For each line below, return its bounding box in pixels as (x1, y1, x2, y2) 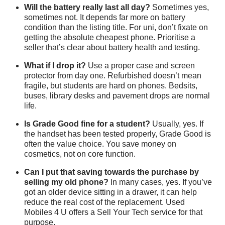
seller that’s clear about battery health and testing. (24, 43, 200, 52)
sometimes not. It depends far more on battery (24, 13, 185, 22)
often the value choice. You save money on (24, 139, 176, 148)
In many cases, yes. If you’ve (108, 177, 212, 186)
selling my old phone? (24, 177, 108, 186)
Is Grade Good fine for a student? (24, 119, 150, 128)
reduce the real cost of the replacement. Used (24, 197, 185, 206)
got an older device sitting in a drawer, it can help (24, 187, 197, 196)
